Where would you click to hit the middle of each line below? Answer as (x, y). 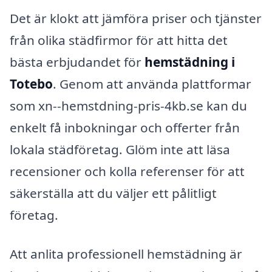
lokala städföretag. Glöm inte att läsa (120, 150)
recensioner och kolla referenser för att (127, 172)
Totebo (31, 84)
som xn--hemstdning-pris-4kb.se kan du (128, 106)
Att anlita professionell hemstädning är (126, 254)
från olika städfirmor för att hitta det (119, 40)
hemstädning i (190, 62)
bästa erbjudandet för (77, 62)
